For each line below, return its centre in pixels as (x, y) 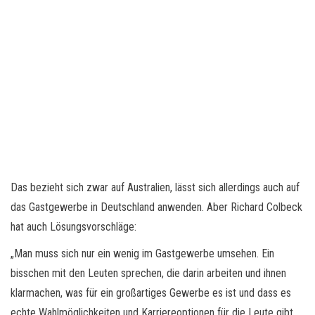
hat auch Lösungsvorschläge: (73, 226)
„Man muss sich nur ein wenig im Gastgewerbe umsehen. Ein (142, 253)
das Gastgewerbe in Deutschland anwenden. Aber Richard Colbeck (156, 207)
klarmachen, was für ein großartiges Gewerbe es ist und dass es (151, 292)
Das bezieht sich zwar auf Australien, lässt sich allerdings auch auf (155, 187)
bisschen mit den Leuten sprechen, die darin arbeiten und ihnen (148, 273)
